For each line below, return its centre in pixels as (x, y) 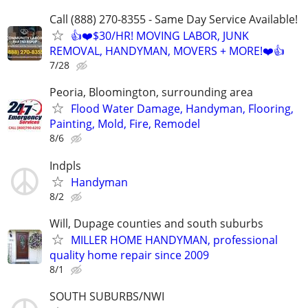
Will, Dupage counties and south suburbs (156, 223)
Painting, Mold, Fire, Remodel (125, 124)
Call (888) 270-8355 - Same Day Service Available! (174, 20)
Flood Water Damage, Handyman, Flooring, (182, 109)
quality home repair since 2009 (129, 255)
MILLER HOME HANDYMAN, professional (174, 240)
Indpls (65, 165)
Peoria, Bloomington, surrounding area (151, 92)
